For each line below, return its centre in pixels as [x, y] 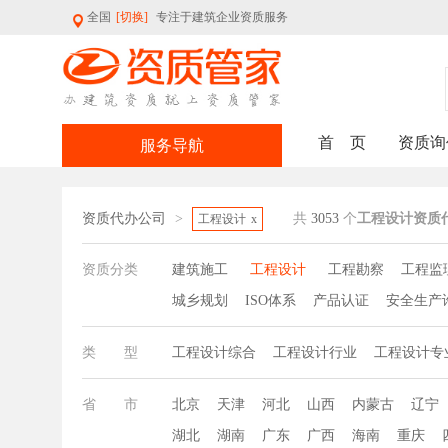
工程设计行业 [315, 352]
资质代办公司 [126, 218]
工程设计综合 [214, 352]
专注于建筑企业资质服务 [222, 17]
